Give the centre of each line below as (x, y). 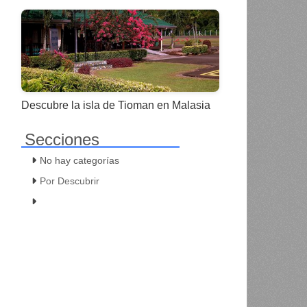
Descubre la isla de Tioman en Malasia (115, 106)
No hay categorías (79, 161)
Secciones (62, 140)
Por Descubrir (69, 181)
